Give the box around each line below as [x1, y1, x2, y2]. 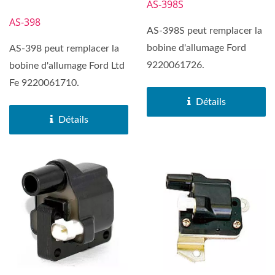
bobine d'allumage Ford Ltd [9, 60, 125, 71]
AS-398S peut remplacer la [147, 25, 262, 36]
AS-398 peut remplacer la [9, 43, 119, 53]
